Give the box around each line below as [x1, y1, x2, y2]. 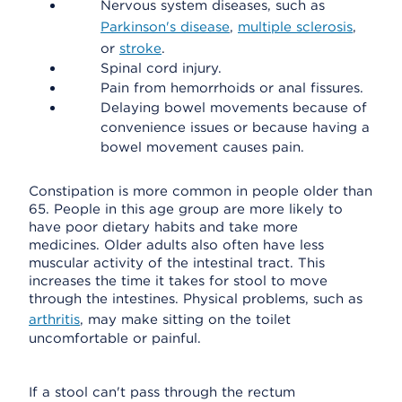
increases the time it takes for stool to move [29, 273, 328, 289]
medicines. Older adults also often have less [29, 237, 324, 253]
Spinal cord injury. [100, 60, 222, 76]
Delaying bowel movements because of [100, 100, 367, 116]
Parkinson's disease [100, 19, 230, 35]
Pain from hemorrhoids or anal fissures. [100, 80, 363, 96]
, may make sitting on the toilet [80, 311, 291, 328]
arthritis [29, 311, 80, 328]
